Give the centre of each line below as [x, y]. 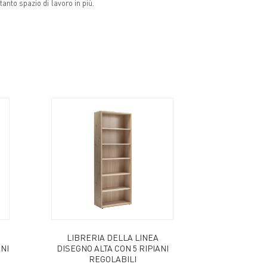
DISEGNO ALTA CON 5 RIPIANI [112, 248]
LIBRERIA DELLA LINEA [112, 237]
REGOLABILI [112, 258]
